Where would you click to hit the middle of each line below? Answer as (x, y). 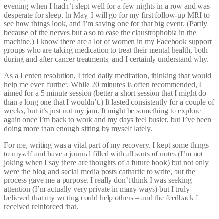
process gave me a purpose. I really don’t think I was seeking (98, 180)
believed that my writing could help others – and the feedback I (101, 197)
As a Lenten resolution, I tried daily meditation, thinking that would (108, 75)
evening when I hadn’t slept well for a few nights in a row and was (107, 6)
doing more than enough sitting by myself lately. (78, 128)
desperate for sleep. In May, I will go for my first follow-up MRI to (107, 15)
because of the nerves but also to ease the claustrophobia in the (100, 32)
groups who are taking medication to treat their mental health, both (106, 50)
